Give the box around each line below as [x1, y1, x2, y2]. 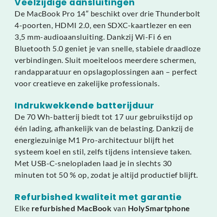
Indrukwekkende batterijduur [15, 99, 155, 111]
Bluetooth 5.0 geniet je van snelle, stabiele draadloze [15, 43, 201, 53]
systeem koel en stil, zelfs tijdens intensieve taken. [15, 146, 192, 156]
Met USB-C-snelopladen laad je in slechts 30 [15, 158, 172, 168]
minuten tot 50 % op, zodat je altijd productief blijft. [15, 170, 198, 179]
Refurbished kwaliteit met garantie [15, 191, 182, 203]
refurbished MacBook [31, 203, 111, 213]
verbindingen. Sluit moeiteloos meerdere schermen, [15, 55, 196, 64]
